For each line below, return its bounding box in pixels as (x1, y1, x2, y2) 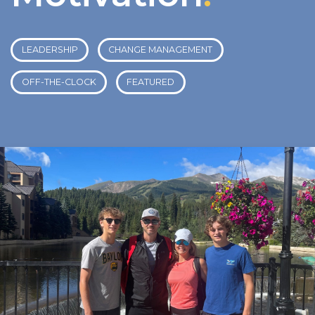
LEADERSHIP (21, 44, 78, 56)
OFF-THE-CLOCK (21, 77, 96, 88)
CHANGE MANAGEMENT (108, 44, 212, 56)
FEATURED (127, 77, 174, 88)
